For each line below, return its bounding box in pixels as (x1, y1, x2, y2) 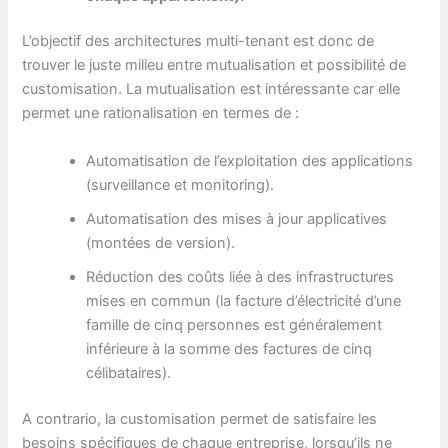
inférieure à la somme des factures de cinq (86, 339, 373, 358)
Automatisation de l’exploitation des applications (86, 151, 414, 170)
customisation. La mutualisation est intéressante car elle (22, 80, 401, 99)
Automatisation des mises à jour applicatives (86, 209, 388, 228)
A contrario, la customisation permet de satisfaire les (22, 409, 378, 428)
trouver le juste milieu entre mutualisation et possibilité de (22, 56, 407, 75)
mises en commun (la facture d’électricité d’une (86, 291, 402, 310)
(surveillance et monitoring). (86, 175, 275, 194)
